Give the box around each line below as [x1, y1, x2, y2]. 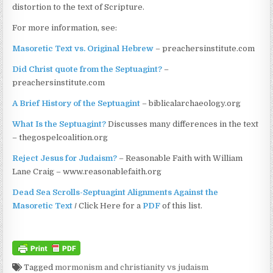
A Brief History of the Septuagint [12, 98, 141, 108]
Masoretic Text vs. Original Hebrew [12, 43, 154, 53]
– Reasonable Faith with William [117, 153, 243, 163]
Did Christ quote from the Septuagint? [12, 64, 163, 74]
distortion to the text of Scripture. [12, 2, 145, 12]
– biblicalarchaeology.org [140, 98, 241, 108]
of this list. [160, 200, 203, 210]
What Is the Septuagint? [12, 119, 107, 129]
